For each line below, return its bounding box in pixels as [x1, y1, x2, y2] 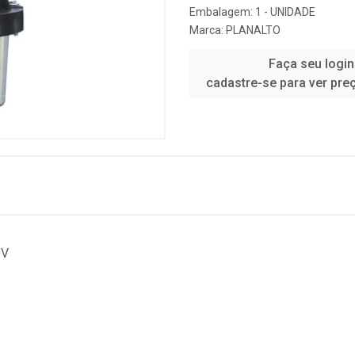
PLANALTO [226, 24, 281, 36]
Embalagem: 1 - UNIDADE [189, 6, 315, 18]
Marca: [189, 24, 226, 36]
